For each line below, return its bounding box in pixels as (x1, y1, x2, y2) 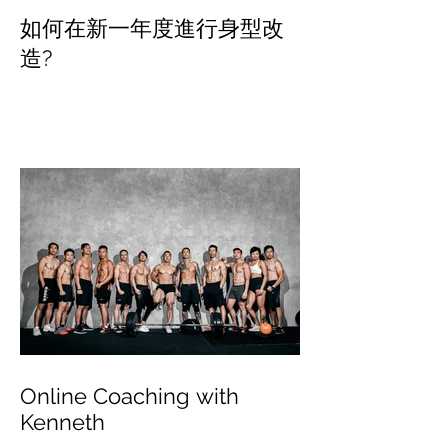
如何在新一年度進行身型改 (20, 15, 284, 41)
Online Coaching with (20, 383, 239, 409)
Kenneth (20, 409, 105, 435)
